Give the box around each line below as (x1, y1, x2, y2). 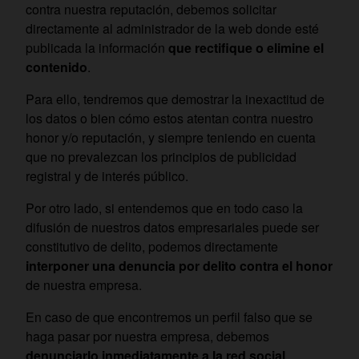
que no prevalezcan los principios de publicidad (26, 147, 296, 166)
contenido (26, 57, 87, 76)
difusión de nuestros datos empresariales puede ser (26, 217, 319, 236)
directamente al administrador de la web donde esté (26, 18, 319, 38)
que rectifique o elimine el (168, 38, 324, 57)
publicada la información (26, 38, 168, 57)
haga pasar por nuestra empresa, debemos (26, 326, 269, 345)
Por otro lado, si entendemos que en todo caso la (26, 198, 303, 217)
